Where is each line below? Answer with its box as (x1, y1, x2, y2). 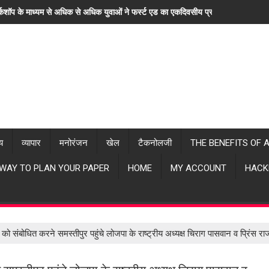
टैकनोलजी (138, 138, 172, 148)
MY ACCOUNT (171, 163, 226, 174)
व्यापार (22, 138, 41, 148)
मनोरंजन (59, 138, 88, 148)
